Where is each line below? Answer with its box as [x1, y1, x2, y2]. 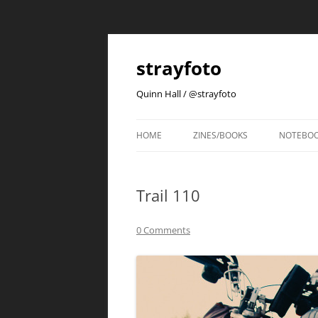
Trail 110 [136, 185, 200, 206]
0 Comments [136, 224, 190, 236]
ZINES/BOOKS [193, 129, 248, 141]
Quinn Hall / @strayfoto [136, 87, 236, 100]
